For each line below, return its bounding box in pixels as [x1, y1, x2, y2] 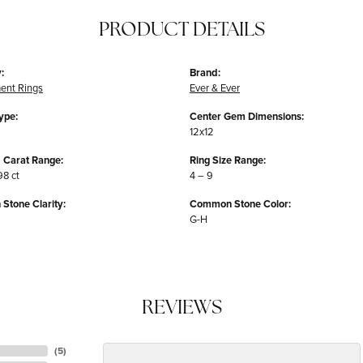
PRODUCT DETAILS [98, 21, 265, 41]
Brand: [190, 65, 220, 81]
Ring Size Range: [190, 152, 266, 169]
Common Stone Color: [190, 196, 291, 212]
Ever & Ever [190, 80, 240, 96]
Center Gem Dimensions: [190, 109, 304, 125]
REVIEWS [141, 299, 222, 319]
